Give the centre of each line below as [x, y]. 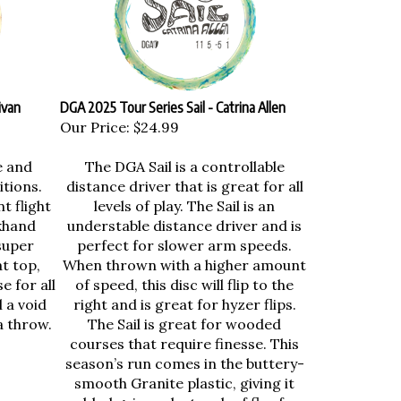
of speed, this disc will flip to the [184, 280]
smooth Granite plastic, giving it [184, 379]
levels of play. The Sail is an [184, 201]
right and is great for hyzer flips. [184, 300]
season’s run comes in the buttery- [184, 359]
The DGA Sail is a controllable [184, 162]
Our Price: [94, 123]
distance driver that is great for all [184, 182]
